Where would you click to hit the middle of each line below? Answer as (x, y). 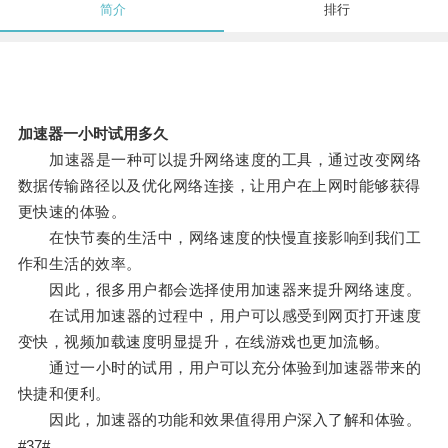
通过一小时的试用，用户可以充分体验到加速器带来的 (219, 368)
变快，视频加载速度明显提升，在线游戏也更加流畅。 (203, 342)
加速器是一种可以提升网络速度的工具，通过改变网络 (219, 160)
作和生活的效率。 (79, 264)
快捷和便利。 (64, 394)
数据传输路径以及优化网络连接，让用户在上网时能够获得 (219, 186)
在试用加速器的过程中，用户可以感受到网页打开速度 (219, 316)
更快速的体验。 (72, 212)
